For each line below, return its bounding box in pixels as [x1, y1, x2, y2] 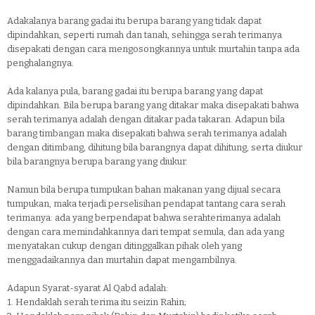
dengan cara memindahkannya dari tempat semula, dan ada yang [7, 226, 284, 237]
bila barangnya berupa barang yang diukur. [7, 156, 188, 167]
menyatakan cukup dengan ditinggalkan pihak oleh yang [7, 240, 242, 251]
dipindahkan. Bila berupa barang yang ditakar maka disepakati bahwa [7, 100, 299, 110]
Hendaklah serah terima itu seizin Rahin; [15, 297, 186, 307]
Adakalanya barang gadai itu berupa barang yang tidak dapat [7, 15, 262, 26]
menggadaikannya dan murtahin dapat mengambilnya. [7, 255, 237, 265]
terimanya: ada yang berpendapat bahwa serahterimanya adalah [7, 212, 281, 223]
